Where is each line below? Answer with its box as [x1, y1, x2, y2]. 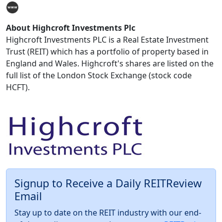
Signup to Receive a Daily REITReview [14, 176, 202, 191]
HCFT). [6, 82, 30, 93]
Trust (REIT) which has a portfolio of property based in [6, 46, 209, 57]
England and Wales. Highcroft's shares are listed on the [6, 58, 214, 69]
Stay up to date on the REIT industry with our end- [14, 207, 201, 219]
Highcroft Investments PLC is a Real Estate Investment [6, 34, 209, 46]
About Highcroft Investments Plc [6, 22, 135, 34]
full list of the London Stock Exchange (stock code [6, 70, 192, 81]
